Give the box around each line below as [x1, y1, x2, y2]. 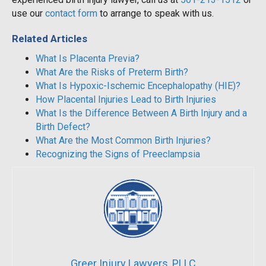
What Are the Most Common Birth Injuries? [36, 134, 211, 146]
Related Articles [12, 32, 87, 45]
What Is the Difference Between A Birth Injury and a [36, 107, 247, 119]
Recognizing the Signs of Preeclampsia [36, 148, 200, 160]
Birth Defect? [36, 121, 90, 132]
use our [12, 7, 45, 19]
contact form [45, 7, 97, 19]
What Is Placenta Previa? [36, 52, 140, 64]
